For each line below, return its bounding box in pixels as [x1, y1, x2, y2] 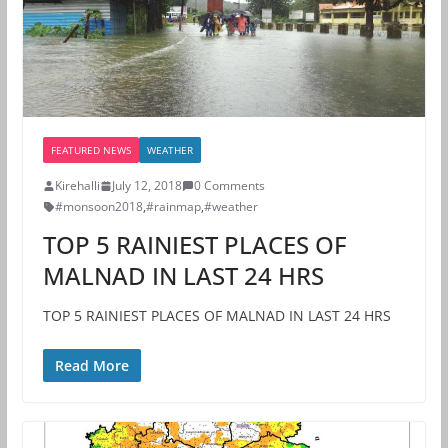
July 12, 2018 [111, 177, 182, 195]
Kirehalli [54, 177, 100, 195]
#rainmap [145, 198, 201, 216]
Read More [54, 356, 129, 376]
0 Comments [193, 177, 265, 195]
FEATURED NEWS [50, 143, 131, 158]
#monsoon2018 [54, 198, 143, 216]
